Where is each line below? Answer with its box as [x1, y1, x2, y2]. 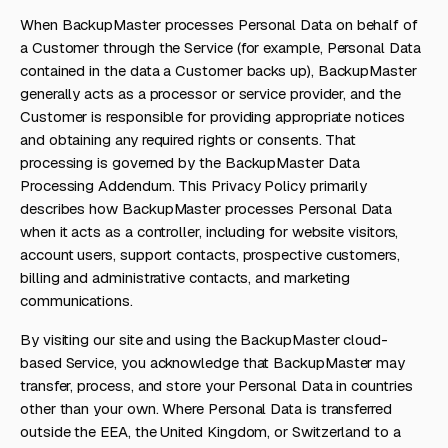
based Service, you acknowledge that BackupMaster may [20, 353, 406, 372]
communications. [20, 291, 133, 310]
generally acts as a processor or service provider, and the [20, 84, 401, 103]
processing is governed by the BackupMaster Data [20, 153, 360, 172]
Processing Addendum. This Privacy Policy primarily [20, 176, 368, 195]
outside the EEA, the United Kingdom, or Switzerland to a [20, 422, 401, 441]
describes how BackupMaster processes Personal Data [20, 199, 393, 218]
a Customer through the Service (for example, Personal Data [20, 38, 421, 57]
